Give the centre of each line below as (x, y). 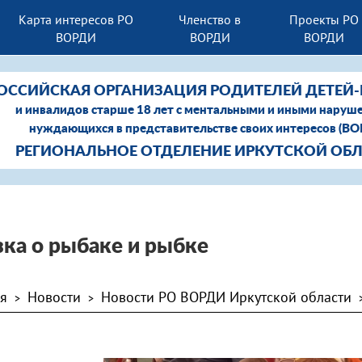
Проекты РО (324, 19)
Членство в (210, 19)
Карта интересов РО (76, 19)
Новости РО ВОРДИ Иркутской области (226, 297)
